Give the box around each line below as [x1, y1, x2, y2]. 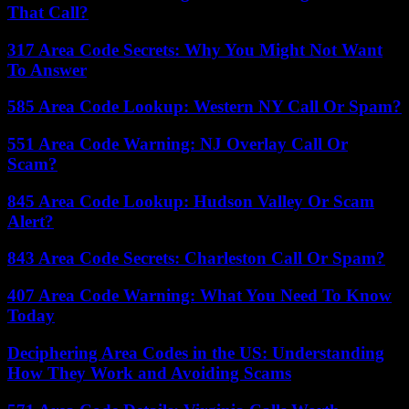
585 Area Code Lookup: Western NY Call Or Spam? [7, 97, 402, 117]
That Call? [7, 2, 89, 22]
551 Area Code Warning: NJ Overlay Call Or [7, 134, 348, 153]
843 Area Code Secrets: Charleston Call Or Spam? [7, 248, 385, 268]
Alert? [7, 211, 54, 231]
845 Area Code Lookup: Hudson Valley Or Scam [7, 191, 374, 211]
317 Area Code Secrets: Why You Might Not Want [7, 39, 383, 59]
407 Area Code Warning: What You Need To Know [7, 286, 392, 306]
